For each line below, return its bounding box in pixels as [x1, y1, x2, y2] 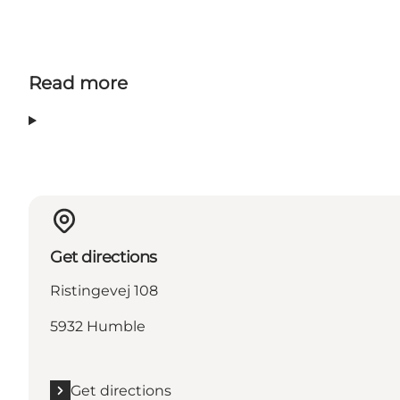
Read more [29, 72, 128, 95]
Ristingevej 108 [50, 281, 158, 299]
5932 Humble [50, 317, 146, 335]
